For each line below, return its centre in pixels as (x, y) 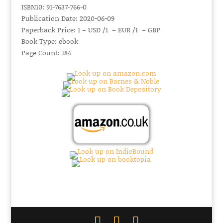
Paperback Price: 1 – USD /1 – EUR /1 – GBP (91, 30)
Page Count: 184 (46, 53)
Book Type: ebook (50, 41)
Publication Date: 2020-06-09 (68, 18)
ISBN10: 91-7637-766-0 (54, 7)
